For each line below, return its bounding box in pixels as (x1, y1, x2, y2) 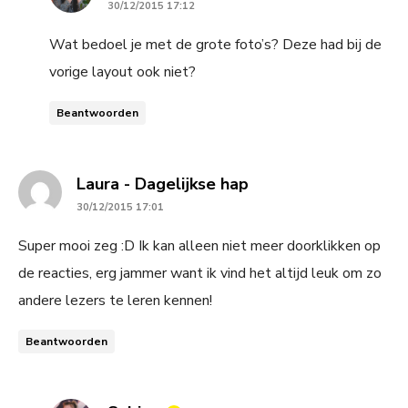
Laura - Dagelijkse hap (76, 172, 249, 195)
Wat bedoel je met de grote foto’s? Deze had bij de (49, 34, 382, 55)
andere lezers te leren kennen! (18, 290, 212, 311)
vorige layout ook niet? (49, 61, 196, 82)
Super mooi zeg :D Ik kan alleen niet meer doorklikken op (18, 235, 381, 256)
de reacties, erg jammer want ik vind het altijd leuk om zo (18, 262, 382, 283)
